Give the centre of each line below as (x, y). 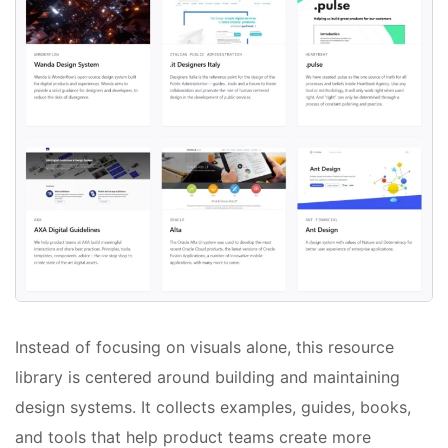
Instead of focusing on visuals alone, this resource (204, 346)
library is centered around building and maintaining (207, 376)
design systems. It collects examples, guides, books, (213, 406)
